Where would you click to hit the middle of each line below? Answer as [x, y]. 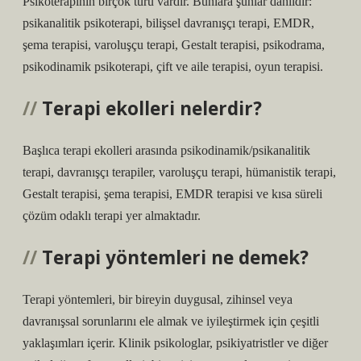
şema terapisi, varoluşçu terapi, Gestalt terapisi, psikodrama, [174, 45]
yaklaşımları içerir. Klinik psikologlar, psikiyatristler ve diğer [175, 343]
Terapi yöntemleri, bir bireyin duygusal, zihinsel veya [158, 299]
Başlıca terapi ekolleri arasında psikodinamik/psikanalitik [166, 150]
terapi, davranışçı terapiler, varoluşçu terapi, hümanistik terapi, [179, 172]
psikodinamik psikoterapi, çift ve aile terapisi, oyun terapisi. [173, 66]
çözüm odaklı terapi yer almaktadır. [112, 216]
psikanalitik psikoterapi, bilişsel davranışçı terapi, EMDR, [168, 23]
